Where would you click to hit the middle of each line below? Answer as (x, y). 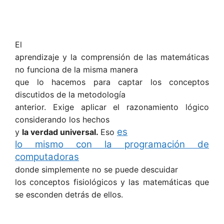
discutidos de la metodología (70, 94)
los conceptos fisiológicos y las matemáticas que (112, 182)
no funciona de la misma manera (76, 69)
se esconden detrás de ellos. (69, 194)
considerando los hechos (62, 119)
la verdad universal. (61, 132)
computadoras (47, 156)
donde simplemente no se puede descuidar (96, 169)
